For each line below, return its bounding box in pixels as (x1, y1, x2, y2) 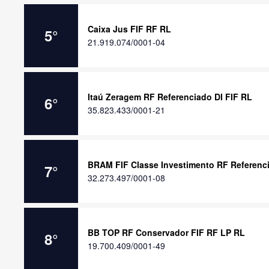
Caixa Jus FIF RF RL (88, 23, 171, 35)
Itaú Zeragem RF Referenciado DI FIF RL (88, 91, 252, 103)
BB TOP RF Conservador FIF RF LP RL (88, 226, 245, 238)
